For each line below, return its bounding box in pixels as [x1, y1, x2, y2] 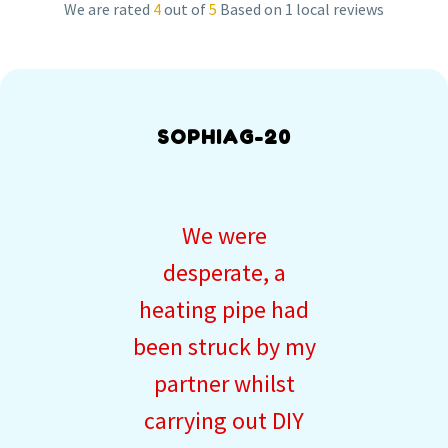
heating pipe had [139, 293, 309, 325]
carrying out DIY [144, 404, 304, 436]
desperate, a [162, 256, 286, 288]
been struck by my [132, 330, 316, 362]
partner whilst [153, 367, 295, 399]
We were [181, 219, 267, 251]
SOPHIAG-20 [157, 124, 291, 148]
